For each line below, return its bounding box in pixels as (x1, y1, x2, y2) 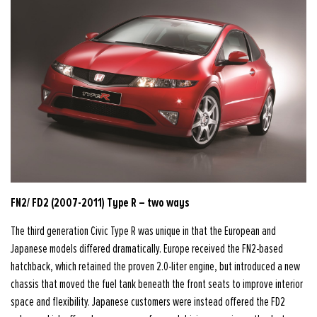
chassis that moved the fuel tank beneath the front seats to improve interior (11, 278, 303, 291)
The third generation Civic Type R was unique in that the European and (11, 225, 276, 238)
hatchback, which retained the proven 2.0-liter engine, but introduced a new (11, 260, 300, 273)
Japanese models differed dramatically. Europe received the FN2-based (11, 243, 283, 255)
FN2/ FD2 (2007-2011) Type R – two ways (11, 195, 190, 210)
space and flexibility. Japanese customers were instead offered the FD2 (11, 296, 285, 309)
